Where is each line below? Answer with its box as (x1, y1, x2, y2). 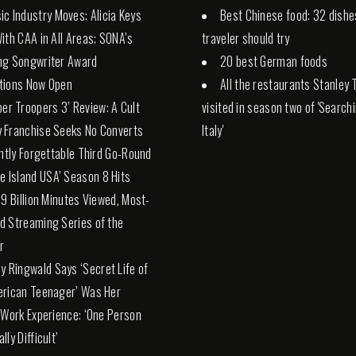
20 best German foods (220, 52, 327, 72)
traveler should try (202, 29, 290, 48)
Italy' (202, 121, 223, 141)
